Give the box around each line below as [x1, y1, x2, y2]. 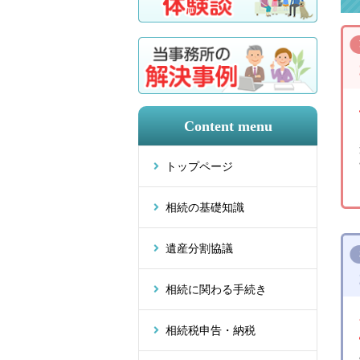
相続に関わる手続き [166, 283, 267, 297]
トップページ [166, 160, 233, 174]
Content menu [183, 118, 272, 135]
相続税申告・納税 [166, 324, 256, 337]
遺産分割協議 [166, 242, 233, 256]
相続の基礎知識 [166, 201, 244, 215]
